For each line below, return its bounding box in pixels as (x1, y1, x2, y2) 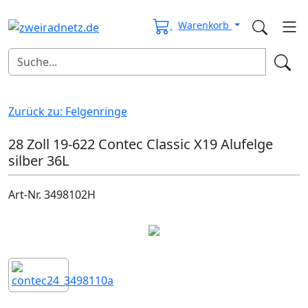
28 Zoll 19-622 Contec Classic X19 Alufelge (8, 134, 273, 153)
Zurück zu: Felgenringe (8, 103, 127, 119)
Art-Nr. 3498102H (8, 186, 96, 202)
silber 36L (8, 151, 69, 170)
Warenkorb (178, 18, 232, 32)
